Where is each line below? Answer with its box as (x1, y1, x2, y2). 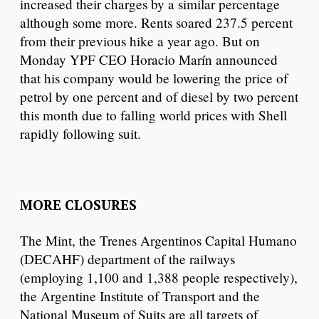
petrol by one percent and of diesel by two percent (20, 88, 298, 106)
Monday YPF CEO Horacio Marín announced (20, 51, 278, 69)
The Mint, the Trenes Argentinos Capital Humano (20, 231, 297, 249)
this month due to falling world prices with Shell (20, 106, 287, 125)
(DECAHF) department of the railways (20, 249, 235, 268)
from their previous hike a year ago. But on (20, 32, 260, 51)
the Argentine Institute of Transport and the (20, 286, 260, 305)
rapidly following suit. (20, 125, 141, 143)
